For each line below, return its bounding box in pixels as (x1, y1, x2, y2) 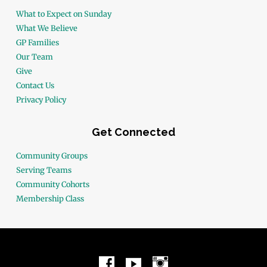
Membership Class (15, 194, 84, 203)
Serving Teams (15, 165, 72, 175)
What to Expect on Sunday (15, 9, 111, 18)
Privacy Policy (15, 95, 66, 104)
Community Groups (15, 151, 88, 160)
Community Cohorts (15, 179, 89, 189)
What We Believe (15, 23, 77, 33)
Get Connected (91, 126, 175, 138)
